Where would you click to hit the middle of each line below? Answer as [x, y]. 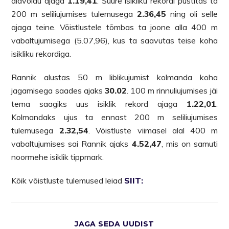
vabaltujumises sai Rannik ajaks [72, 143]
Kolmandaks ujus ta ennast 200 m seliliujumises [114, 117]
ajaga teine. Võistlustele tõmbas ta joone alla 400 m [114, 27]
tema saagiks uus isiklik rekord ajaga [99, 104]
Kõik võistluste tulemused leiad [68, 180]
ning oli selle [192, 14]
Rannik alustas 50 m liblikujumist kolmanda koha [114, 77]
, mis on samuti [189, 143]
